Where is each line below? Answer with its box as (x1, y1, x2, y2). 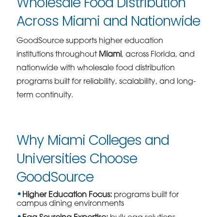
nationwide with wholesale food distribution (16, 64, 175, 72)
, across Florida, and (122, 50, 195, 59)
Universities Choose (16, 149, 138, 168)
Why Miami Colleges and (16, 130, 170, 150)
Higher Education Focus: (22, 191, 112, 199)
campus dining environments (16, 200, 124, 208)
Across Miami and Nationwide (16, 11, 201, 31)
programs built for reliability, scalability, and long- (16, 77, 196, 86)
